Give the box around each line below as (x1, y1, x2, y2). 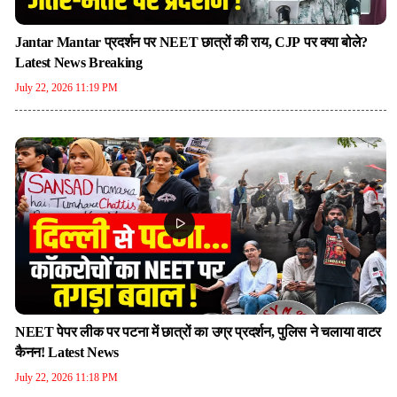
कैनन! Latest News (15, 345, 119, 360)
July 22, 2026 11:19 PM (15, 82, 118, 94)
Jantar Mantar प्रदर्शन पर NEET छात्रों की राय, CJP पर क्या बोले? (15, 35, 368, 50)
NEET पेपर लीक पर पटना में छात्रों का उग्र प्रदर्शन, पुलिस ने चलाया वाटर (15, 324, 381, 339)
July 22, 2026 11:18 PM (15, 371, 118, 384)
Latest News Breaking (89, 55, 143, 70)
